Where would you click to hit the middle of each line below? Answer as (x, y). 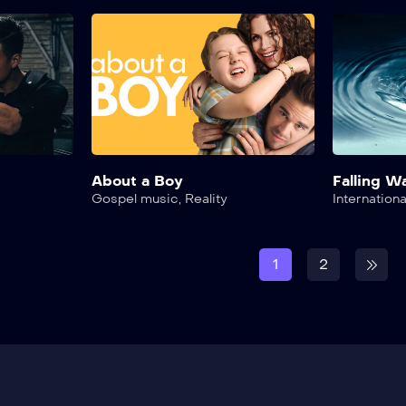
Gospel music (135, 199)
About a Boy (137, 181)
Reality (206, 199)
